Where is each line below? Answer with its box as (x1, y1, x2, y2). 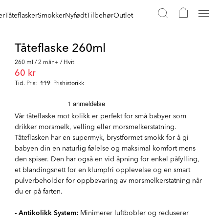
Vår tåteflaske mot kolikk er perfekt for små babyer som (15, 110, 186, 120)
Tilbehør (86, 9, 113, 20)
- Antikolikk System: (15, 207, 78, 217)
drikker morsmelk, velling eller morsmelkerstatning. (15, 121, 176, 131)
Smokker (37, 9, 65, 20)
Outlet (113, 9, 133, 20)
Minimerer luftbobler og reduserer (78, 207, 189, 217)
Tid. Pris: (15, 78, 37, 87)
